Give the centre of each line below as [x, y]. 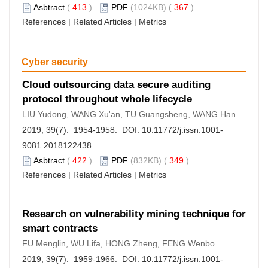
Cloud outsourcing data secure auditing [116, 85]
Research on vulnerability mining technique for [134, 214]
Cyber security [55, 62]
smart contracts [60, 228]
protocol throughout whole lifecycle [107, 99]
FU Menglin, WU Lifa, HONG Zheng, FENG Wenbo [118, 243]
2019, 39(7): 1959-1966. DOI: [82, 259]
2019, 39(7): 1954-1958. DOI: [82, 130]
